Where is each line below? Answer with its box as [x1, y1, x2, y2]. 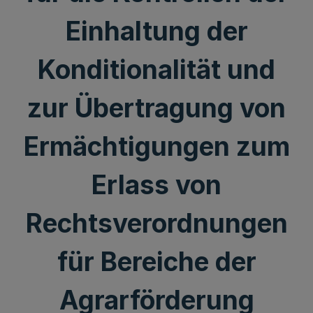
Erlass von [92, 169, 221, 201]
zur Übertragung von [27, 92, 286, 124]
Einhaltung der [65, 15, 248, 47]
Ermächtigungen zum [23, 131, 290, 162]
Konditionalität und [38, 54, 275, 85]
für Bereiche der [57, 246, 256, 277]
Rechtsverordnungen [25, 208, 288, 239]
